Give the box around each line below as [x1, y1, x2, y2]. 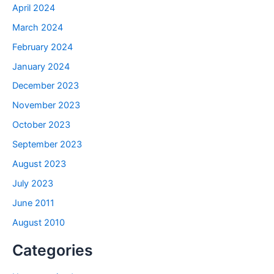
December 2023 [12, 80, 79, 92]
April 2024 [12, 2, 55, 13]
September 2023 [12, 139, 82, 150]
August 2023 [12, 158, 66, 170]
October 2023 [12, 119, 70, 131]
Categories [12, 241, 93, 260]
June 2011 [12, 198, 54, 209]
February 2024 [12, 41, 73, 53]
